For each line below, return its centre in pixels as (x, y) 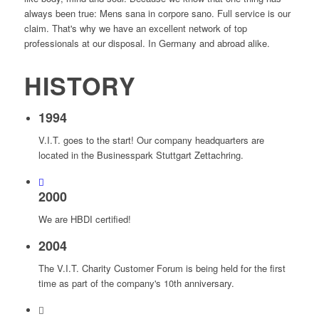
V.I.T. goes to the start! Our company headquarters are (151, 140)
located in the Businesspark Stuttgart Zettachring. (141, 155)
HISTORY (80, 86)
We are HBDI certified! (84, 219)
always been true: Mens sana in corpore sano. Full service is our (157, 14)
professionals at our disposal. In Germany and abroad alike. (147, 43)
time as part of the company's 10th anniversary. (136, 283)
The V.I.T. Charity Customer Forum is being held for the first (162, 268)
